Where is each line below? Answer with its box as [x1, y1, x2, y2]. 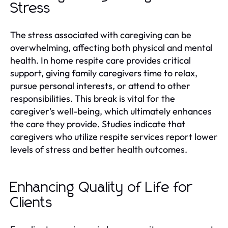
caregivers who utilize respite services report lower [10, 130, 218, 142]
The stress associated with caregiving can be [10, 28, 191, 41]
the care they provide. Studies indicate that [10, 118, 185, 130]
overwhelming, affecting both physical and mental [10, 41, 213, 53]
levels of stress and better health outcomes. [10, 143, 187, 155]
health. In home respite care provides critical [10, 54, 191, 66]
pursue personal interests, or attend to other [10, 79, 190, 92]
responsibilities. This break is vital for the [10, 92, 175, 104]
